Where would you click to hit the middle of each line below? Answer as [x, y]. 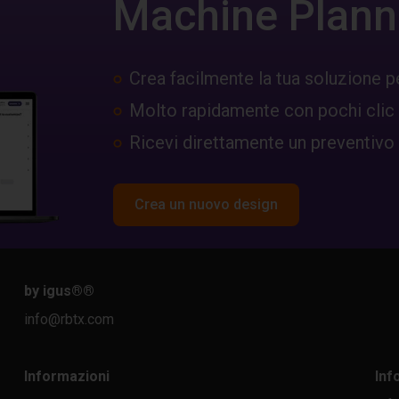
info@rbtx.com [69, 319]
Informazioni [66, 376]
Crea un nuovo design [206, 204]
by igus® [53, 291]
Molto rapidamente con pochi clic [261, 110]
